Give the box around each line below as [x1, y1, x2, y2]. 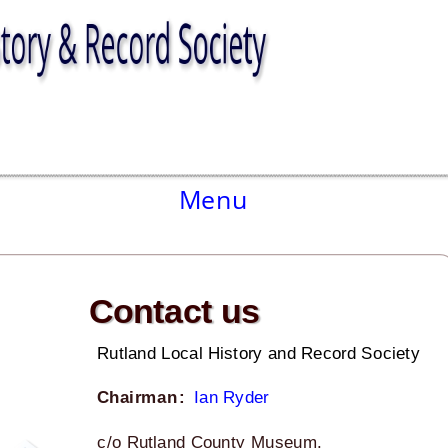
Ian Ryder [193, 388, 269, 408]
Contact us [89, 292, 260, 330]
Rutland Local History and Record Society [97, 343, 420, 363]
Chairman [97, 388, 178, 408]
